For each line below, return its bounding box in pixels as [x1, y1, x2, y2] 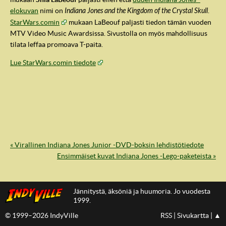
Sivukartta [177, 211, 209, 219]
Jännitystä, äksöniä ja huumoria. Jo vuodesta [73, 187, 210, 195]
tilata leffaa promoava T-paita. [10, 40, 103, 49]
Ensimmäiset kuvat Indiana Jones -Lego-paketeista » [57, 152, 216, 160]
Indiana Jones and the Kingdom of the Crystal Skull [65, 7, 208, 16]
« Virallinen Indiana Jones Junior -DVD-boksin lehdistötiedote [10, 141, 204, 149]
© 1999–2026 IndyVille [5, 211, 78, 219]
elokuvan [10, 7, 38, 15]
